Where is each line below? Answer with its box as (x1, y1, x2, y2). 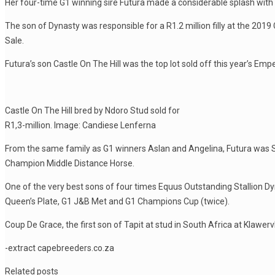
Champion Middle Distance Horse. (5, 158, 134, 168)
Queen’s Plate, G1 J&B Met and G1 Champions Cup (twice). (5, 196, 230, 206)
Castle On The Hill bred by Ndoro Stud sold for (5, 106, 180, 115)
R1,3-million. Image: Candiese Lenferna (5, 120, 156, 130)
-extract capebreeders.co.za (5, 243, 114, 253)
